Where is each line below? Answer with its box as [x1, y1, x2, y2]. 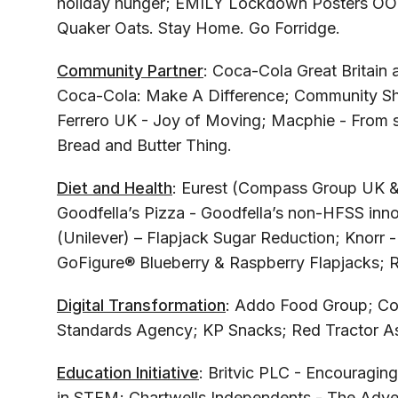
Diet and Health [57, 179, 172, 198]
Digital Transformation [57, 296, 226, 315]
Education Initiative [57, 363, 199, 383]
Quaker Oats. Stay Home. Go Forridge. [57, 19, 340, 38]
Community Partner [57, 61, 203, 81]
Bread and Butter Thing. [57, 136, 232, 155]
